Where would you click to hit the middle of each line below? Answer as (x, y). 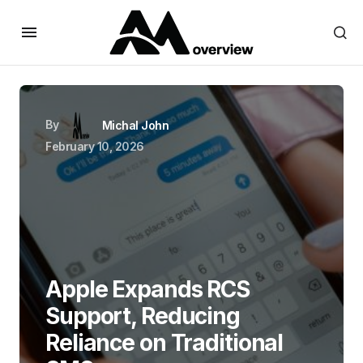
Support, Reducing (143, 316)
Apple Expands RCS (147, 289)
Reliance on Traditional (164, 343)
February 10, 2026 (95, 146)
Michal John (135, 125)
